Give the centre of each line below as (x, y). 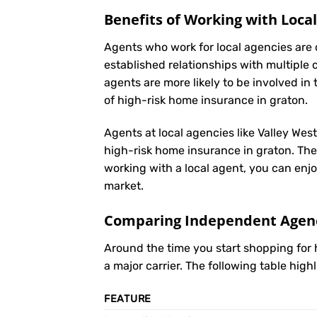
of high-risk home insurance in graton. (206, 100)
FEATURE (128, 299)
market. (124, 185)
